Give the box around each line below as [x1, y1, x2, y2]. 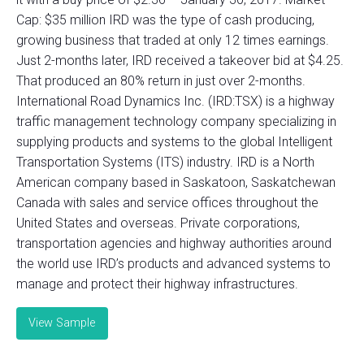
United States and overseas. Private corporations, [16, 214, 300, 231]
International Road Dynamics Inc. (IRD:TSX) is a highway [16, 93, 335, 109]
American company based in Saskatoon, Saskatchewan [16, 174, 336, 190]
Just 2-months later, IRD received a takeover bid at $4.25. [16, 52, 344, 68]
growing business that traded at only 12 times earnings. [16, 32, 329, 48]
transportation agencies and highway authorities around [16, 235, 331, 251]
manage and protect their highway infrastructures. [16, 275, 298, 292]
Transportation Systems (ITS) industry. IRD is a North [16, 154, 314, 170]
